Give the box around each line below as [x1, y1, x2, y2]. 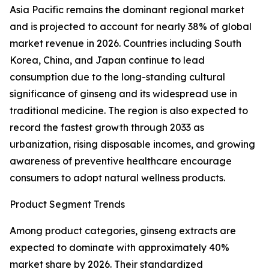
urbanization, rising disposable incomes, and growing [10, 138, 255, 151]
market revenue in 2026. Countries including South [10, 37, 241, 50]
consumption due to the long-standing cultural [10, 71, 225, 83]
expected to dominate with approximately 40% [10, 241, 229, 254]
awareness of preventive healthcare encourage [10, 155, 232, 168]
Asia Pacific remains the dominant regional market [10, 4, 244, 16]
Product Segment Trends [10, 198, 125, 211]
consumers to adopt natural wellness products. [10, 172, 225, 184]
